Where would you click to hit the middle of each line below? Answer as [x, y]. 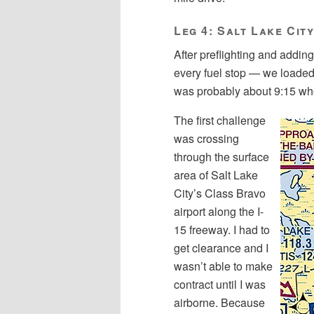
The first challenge [220, 121]
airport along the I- [219, 212]
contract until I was [220, 285]
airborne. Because [219, 303]
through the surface [221, 157]
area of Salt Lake [216, 175]
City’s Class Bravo [220, 193]
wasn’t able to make [223, 266]
